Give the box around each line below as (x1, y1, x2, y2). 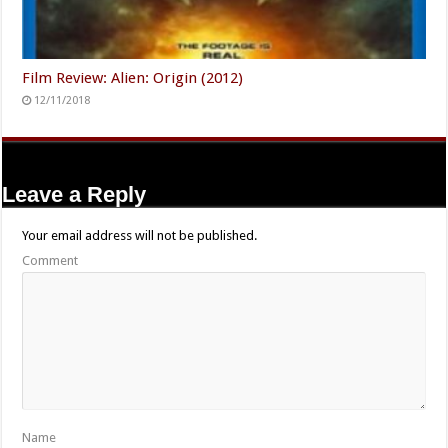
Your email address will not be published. (22, 228, 258, 244)
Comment (22, 253, 79, 269)
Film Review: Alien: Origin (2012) (22, 69, 244, 88)
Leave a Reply (2, 182, 147, 208)
